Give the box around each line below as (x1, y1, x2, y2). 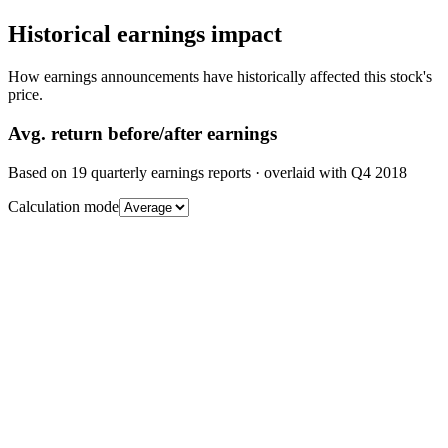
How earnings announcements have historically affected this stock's (8, 68, 432, 86)
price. (8, 86, 43, 104)
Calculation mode (8, 197, 119, 215)
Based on (8, 163, 71, 181)
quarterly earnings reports (87, 163, 251, 181)
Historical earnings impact (8, 21, 282, 48)
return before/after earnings (46, 122, 277, 144)
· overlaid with (251, 163, 351, 181)
